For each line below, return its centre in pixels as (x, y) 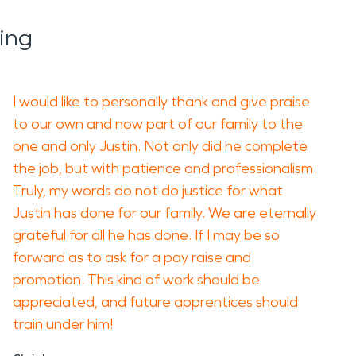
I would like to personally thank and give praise (161, 102)
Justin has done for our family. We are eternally (164, 213)
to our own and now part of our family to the (158, 124)
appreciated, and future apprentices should (155, 302)
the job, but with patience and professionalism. (164, 168)
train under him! (64, 324)
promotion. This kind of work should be (136, 280)
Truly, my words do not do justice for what (148, 191)
